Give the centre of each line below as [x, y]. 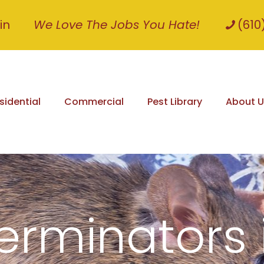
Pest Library [175, 101]
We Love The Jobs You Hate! [117, 25]
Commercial [94, 101]
